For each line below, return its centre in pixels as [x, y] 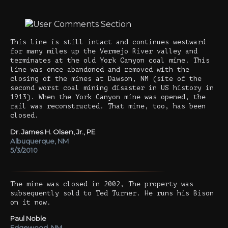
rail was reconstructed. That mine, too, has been [108, 106]
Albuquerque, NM [40, 141]
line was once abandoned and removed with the [100, 70]
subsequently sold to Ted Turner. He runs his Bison [112, 193]
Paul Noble [28, 219]
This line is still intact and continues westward [108, 42]
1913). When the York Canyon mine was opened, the [108, 97]
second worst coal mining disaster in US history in [112, 88]
